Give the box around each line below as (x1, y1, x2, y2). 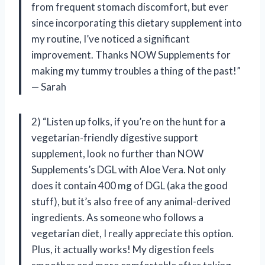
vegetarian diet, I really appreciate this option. (31, 227, 234, 240)
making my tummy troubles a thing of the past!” (31, 64, 241, 77)
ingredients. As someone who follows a (31, 211, 203, 224)
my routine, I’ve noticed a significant (31, 32, 190, 45)
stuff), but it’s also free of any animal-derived (31, 195, 231, 208)
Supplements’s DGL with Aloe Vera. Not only (31, 163, 226, 176)
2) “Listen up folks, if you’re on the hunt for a (31, 115, 225, 128)
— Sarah (31, 80, 66, 93)
